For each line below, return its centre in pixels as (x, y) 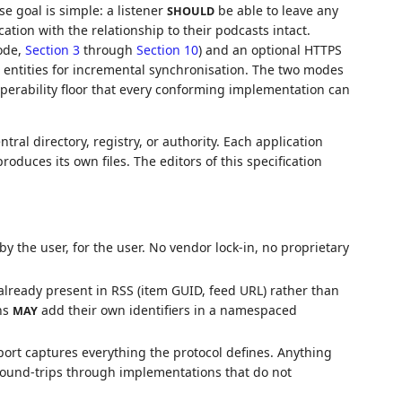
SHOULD (190, 12)
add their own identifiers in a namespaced (167, 310)
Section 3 (52, 50)
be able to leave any (276, 11)
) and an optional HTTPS (270, 50)
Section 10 (167, 50)
